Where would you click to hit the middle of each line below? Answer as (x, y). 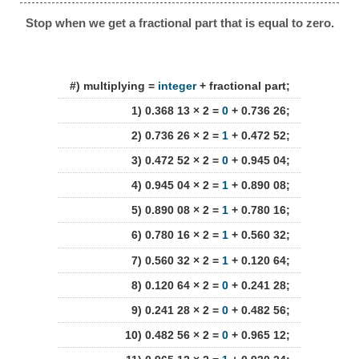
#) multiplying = (113, 86)
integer (177, 86)
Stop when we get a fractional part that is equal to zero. (179, 22)
